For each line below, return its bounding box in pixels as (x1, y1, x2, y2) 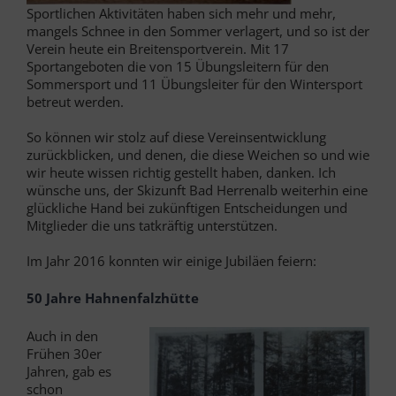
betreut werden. (27, 92, 124, 110)
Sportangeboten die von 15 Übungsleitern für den (27, 57, 329, 75)
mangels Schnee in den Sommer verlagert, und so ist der (27, 21, 369, 40)
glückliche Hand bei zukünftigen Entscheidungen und (27, 198, 347, 217)
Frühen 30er (27, 344, 102, 362)
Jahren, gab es (27, 362, 111, 380)
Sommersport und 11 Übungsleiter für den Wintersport (27, 74, 362, 93)
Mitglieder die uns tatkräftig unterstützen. (27, 216, 278, 234)
